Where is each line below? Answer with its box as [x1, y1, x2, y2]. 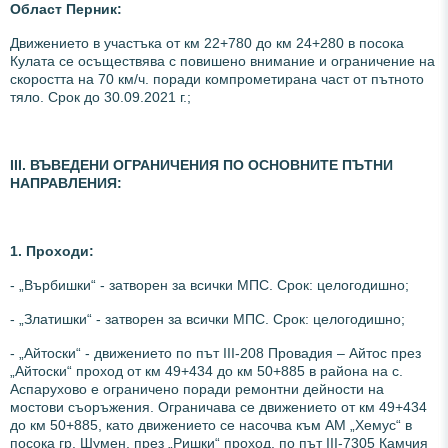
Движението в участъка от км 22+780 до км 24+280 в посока [10, 34, 404, 51]
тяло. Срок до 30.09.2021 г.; [10, 88, 191, 105]
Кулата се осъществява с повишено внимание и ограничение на [10, 52, 435, 69]
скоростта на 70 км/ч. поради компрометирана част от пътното [10, 70, 424, 87]
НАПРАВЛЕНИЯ [10, 174, 117, 191]
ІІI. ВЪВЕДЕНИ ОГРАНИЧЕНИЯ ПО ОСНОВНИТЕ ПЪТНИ [10, 156, 393, 173]
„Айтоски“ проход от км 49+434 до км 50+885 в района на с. [10, 362, 403, 379]
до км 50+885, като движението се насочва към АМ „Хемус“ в [10, 416, 412, 433]
